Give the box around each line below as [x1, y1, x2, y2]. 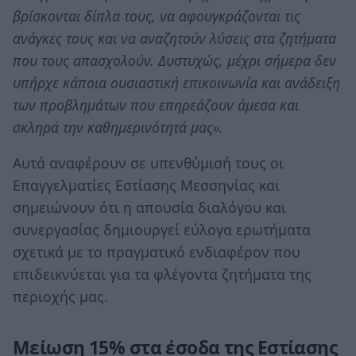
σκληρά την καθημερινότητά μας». [13, 117, 223, 137]
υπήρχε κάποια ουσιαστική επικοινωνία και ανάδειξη [13, 72, 340, 92]
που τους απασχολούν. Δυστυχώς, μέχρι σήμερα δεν [13, 50, 336, 70]
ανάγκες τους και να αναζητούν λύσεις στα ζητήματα [13, 28, 336, 48]
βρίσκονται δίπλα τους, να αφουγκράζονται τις [13, 6, 300, 25]
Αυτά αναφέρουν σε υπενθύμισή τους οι [13, 153, 284, 173]
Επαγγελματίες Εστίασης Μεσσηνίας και [13, 176, 280, 195]
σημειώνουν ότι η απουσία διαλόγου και [13, 198, 286, 218]
